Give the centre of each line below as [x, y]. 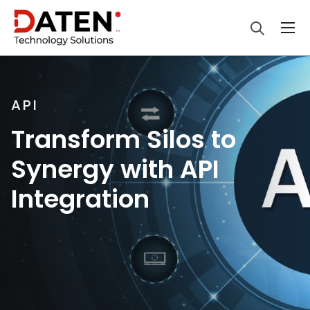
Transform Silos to [124, 139]
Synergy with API [115, 169]
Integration [80, 199]
